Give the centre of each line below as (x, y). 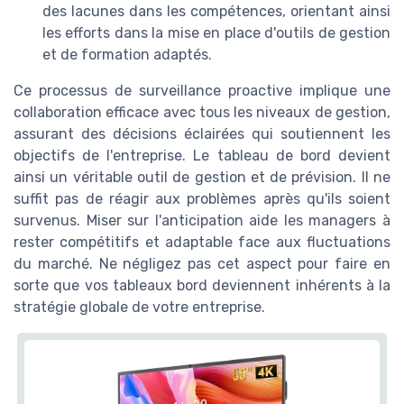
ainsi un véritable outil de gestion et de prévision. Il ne (202, 178)
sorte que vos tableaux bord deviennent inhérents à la (202, 286)
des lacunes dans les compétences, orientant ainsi (216, 12)
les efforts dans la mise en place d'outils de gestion (216, 33)
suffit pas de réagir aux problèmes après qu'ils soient (202, 199)
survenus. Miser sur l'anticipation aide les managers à (202, 221)
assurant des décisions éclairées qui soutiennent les (202, 134)
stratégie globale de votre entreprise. (139, 308)
